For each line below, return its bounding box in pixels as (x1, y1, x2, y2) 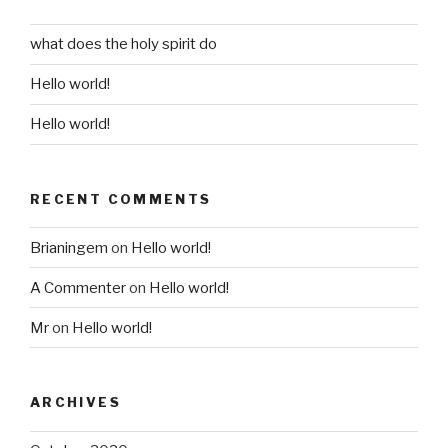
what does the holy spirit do (30, 35, 217, 54)
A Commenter (30, 278, 126, 297)
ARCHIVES (30, 394, 121, 411)
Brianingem (30, 238, 108, 257)
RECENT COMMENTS (30, 190, 212, 207)
